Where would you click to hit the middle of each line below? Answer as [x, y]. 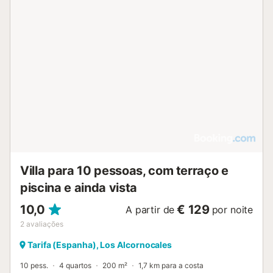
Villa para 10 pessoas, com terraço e [124, 171]
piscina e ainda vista [79, 188]
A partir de [150, 210]
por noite [232, 210]
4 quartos [75, 266]
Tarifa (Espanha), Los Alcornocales [100, 245]
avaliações [45, 224]
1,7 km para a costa [171, 266]
